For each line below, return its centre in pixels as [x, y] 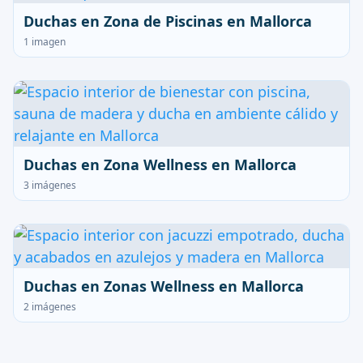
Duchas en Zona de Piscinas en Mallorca [168, 21]
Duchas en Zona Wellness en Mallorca [160, 164]
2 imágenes [50, 307]
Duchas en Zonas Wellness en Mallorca [164, 286]
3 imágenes [50, 185]
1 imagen [45, 42]
